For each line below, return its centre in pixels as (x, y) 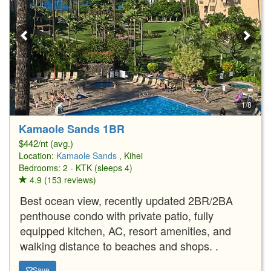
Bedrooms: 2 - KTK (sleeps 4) (76, 167)
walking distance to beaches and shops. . (119, 245)
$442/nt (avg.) (46, 143)
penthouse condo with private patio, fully (117, 215)
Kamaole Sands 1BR (72, 129)
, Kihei (131, 155)
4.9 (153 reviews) (62, 179)
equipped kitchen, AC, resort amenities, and (126, 230)
